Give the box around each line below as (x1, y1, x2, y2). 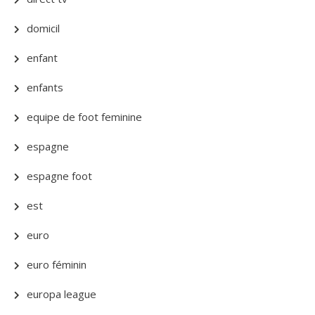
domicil (27, 21, 60, 35)
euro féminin (27, 257, 86, 271)
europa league (27, 287, 96, 301)
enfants (27, 80, 63, 94)
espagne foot (27, 169, 92, 183)
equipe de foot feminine (27, 110, 142, 124)
